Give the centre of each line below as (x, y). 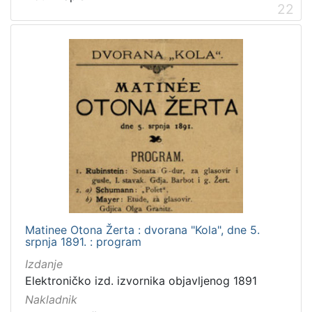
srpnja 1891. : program (83, 242)
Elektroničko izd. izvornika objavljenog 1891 (141, 281)
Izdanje (44, 264)
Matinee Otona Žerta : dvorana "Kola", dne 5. (142, 230)
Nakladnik (51, 300)
